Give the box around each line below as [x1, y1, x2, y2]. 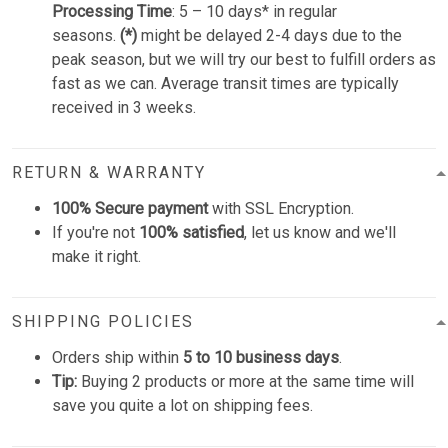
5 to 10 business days [183, 348, 339, 368]
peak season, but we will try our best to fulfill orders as [52, 50, 436, 70]
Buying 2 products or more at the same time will [77, 372, 414, 392]
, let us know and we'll [244, 223, 396, 243]
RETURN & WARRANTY [12, 163, 206, 183]
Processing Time [52, 2, 172, 22]
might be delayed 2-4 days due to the [137, 26, 402, 46]
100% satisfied [139, 223, 244, 243]
